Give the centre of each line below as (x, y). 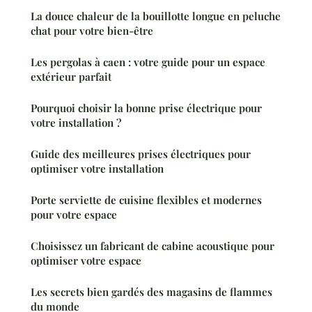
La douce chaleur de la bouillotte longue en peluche (156, 16)
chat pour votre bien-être (92, 31)
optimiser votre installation (97, 169)
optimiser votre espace (86, 261)
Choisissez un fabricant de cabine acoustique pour (153, 246)
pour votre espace (74, 215)
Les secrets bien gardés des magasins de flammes (151, 292)
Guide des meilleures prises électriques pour (141, 154)
